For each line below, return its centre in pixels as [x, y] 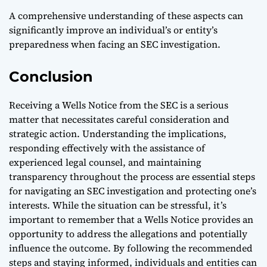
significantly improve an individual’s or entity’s [113, 30]
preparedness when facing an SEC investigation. [115, 44]
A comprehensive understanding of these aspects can [126, 15]
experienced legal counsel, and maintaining [105, 162]
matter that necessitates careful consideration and [119, 119]
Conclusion [51, 76]
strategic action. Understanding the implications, [118, 133]
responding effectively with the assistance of [107, 148]
